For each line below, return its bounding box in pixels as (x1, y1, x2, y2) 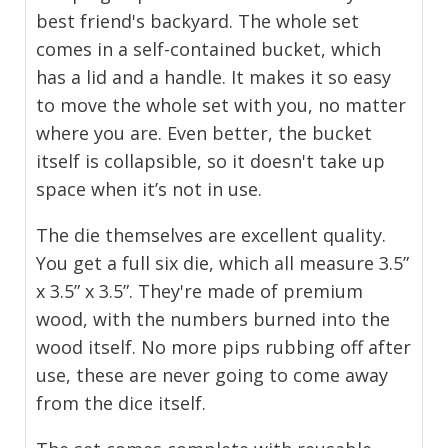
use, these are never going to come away (36, 362, 389, 387)
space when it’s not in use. (36, 176, 263, 201)
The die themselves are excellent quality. (36, 222, 387, 247)
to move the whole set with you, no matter (36, 92, 407, 117)
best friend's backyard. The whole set (36, 8, 360, 33)
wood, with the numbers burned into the (36, 306, 391, 331)
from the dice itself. (36, 390, 207, 415)
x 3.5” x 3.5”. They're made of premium (36, 278, 364, 303)
